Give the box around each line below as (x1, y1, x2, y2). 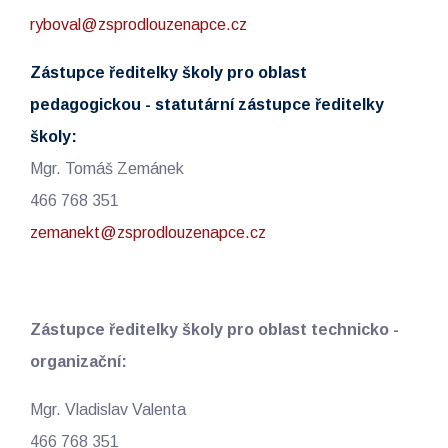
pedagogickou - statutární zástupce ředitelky (30, 95, 384, 113)
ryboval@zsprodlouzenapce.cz (30, 15, 247, 33)
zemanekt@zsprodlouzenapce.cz (30, 223, 266, 241)
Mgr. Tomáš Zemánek (30, 159, 184, 177)
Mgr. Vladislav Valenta (30, 400, 186, 418)
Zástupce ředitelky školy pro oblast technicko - (30, 320, 399, 338)
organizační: (30, 352, 127, 370)
